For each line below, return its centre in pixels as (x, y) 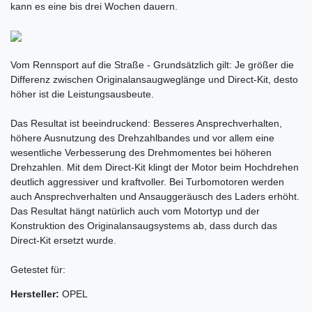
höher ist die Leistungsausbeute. (82, 94)
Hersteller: (35, 294)
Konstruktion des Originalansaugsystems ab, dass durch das (144, 226)
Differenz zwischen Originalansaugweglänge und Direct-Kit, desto (154, 79)
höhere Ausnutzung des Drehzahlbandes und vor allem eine (142, 138)
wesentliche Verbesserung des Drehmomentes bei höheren (141, 153)
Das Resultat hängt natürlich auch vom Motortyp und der (135, 211)
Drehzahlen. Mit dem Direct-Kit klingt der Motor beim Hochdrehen (155, 167)
